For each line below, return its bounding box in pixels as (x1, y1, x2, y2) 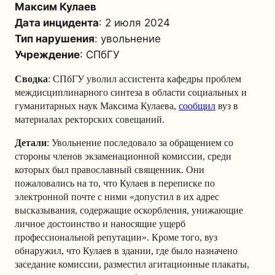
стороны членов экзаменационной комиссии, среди (15, 150, 231, 161)
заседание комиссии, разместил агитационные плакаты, (15, 258, 249, 269)
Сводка (15, 73, 48, 84)
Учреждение (15, 48, 80, 61)
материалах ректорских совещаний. (15, 114, 165, 125)
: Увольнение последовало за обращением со (47, 137, 233, 148)
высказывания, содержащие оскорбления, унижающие (15, 204, 243, 215)
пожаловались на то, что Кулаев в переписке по (15, 177, 215, 188)
